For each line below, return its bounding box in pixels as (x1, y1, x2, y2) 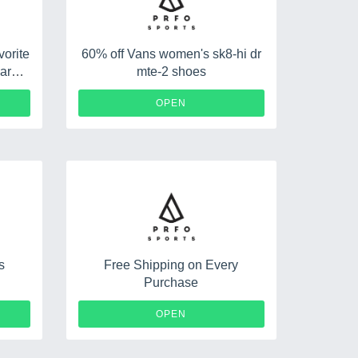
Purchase (144, 276, 199, 289)
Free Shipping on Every (104, 258, 239, 272)
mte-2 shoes (136, 65, 206, 78)
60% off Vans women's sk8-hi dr (81, 47, 261, 61)
